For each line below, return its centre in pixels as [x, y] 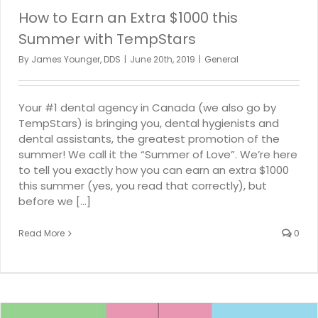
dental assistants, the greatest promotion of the [149, 138]
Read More [42, 233]
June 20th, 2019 [163, 59]
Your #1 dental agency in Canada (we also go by [147, 107]
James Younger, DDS [76, 59]
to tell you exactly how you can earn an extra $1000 [154, 170]
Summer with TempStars [107, 39]
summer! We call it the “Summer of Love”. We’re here [158, 154]
